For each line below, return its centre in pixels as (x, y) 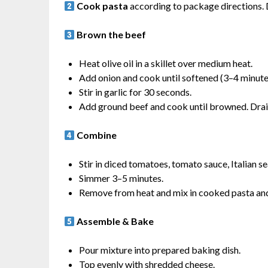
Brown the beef (112, 35)
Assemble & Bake (115, 221)
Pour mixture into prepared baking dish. (160, 250)
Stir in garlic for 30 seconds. (135, 92)
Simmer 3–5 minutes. (121, 178)
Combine (97, 135)
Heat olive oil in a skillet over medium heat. (166, 63)
